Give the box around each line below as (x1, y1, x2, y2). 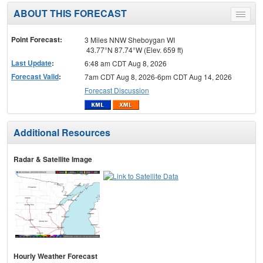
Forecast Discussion (84, 85, 149, 95)
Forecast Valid (11, 70, 59, 82)
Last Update (11, 57, 52, 68)
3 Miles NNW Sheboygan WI (84, 34, 175, 45)
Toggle (240, 11, 262, 21)
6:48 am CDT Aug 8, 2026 (84, 58, 167, 68)
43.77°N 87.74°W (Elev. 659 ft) (84, 44, 183, 55)
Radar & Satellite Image (14, 154, 92, 165)
